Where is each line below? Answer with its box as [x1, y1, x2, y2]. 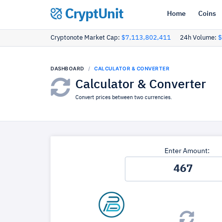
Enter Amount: [164, 148, 210, 155]
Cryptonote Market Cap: [51, 35, 121, 41]
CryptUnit [62, 7, 123, 21]
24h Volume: [180, 35, 218, 41]
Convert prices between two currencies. [75, 95, 172, 100]
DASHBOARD [51, 65, 84, 71]
